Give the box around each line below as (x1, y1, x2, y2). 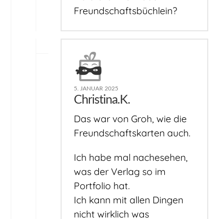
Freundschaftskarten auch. (74, 127, 191, 139)
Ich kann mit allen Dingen (74, 194, 184, 206)
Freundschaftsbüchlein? (74, 5, 177, 17)
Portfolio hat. (74, 179, 131, 192)
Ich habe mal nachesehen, (74, 151, 188, 163)
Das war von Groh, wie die (74, 112, 187, 125)
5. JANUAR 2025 (74, 86, 119, 92)
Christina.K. (74, 94, 131, 107)
